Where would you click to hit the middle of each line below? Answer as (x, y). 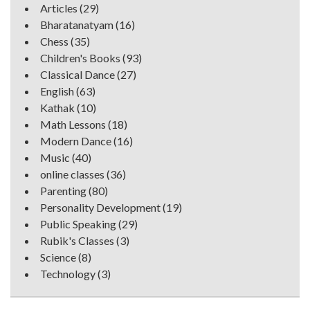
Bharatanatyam (77, 24)
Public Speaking (78, 224)
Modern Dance (76, 140)
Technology (68, 273)
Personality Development (100, 207)
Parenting (63, 190)
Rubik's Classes (77, 240)
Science (58, 257)
